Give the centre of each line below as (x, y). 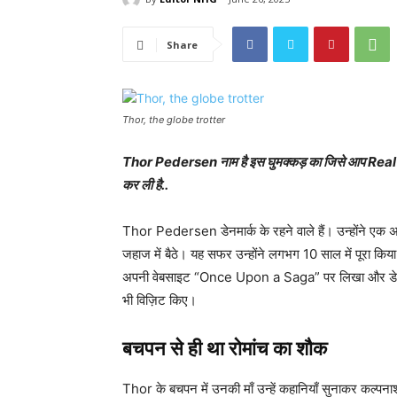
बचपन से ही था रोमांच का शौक (225, 349)
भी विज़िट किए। (160, 300)
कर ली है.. (145, 185)
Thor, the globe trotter (174, 120)
